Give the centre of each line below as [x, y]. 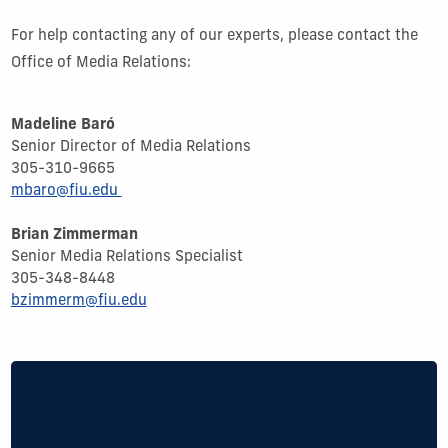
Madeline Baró [62, 125]
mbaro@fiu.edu [66, 191]
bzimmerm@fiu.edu [78, 301]
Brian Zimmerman [74, 235]
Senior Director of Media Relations [130, 147]
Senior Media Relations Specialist [126, 257]
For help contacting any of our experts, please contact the [214, 36]
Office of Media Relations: [100, 63]
